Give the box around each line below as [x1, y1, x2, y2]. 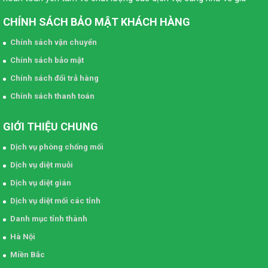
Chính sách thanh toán [10, 92, 95, 101]
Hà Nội [10, 232, 35, 242]
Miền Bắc [10, 250, 45, 260]
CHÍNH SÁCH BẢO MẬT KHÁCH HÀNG [3, 16, 190, 29]
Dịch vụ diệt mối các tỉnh [10, 196, 100, 206]
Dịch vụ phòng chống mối [10, 142, 103, 152]
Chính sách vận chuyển [10, 38, 97, 47]
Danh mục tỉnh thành [10, 214, 87, 224]
